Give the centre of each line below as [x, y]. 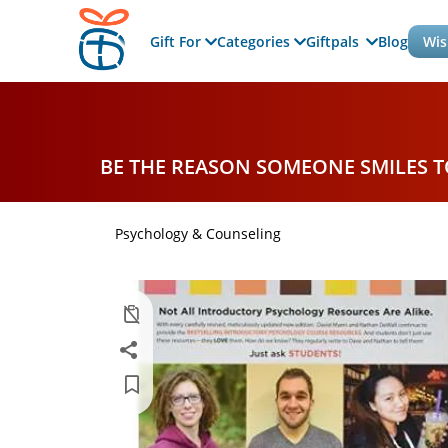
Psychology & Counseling [198, 233]
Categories [255, 41]
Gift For [177, 41]
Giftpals [334, 41]
